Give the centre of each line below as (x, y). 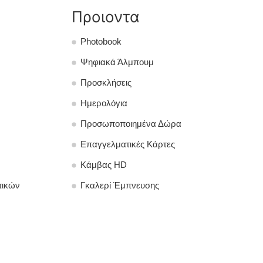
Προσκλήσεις (106, 82)
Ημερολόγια (104, 103)
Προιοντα (106, 16)
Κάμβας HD (104, 165)
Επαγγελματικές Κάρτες (128, 144)
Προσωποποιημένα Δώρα (131, 124)
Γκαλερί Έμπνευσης (120, 185)
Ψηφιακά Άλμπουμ (117, 62)
